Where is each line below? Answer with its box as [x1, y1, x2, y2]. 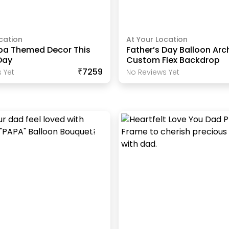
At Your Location [126, 34, 188, 44]
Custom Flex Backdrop [126, 54, 220, 66]
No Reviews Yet [126, 66, 180, 77]
